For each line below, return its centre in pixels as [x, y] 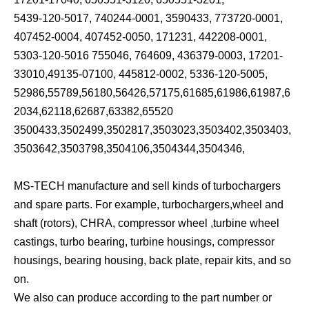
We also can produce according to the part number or [143, 297]
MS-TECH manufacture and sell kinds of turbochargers [147, 186]
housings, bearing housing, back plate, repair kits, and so [152, 260]
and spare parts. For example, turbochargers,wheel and [149, 204]
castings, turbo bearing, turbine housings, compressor [144, 241]
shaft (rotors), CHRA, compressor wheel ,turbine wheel [147, 223]
